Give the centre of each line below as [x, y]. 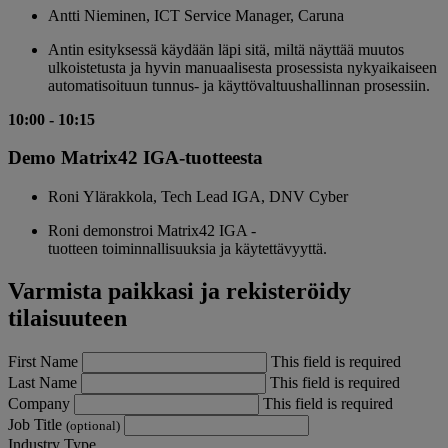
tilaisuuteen [67, 317]
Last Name [44, 382]
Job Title [37, 424]
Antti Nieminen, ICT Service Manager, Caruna [196, 15]
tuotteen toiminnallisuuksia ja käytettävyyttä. [187, 248]
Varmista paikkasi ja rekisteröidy [179, 290]
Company [41, 403]
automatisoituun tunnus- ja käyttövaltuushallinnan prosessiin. [239, 85]
